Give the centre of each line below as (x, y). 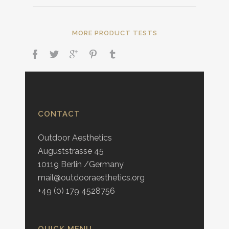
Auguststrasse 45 (71, 151)
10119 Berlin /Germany (81, 164)
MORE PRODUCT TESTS (114, 33)
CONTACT (59, 114)
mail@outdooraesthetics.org (91, 178)
